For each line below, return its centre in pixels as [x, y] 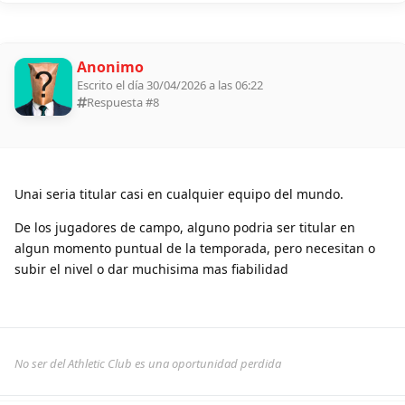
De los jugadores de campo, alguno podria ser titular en [185, 227]
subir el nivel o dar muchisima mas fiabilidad [151, 268]
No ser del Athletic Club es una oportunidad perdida [148, 363]
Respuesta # [120, 102]
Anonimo [110, 66]
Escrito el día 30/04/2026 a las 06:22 [170, 85]
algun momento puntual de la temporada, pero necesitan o [195, 248]
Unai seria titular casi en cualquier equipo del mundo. [179, 193]
